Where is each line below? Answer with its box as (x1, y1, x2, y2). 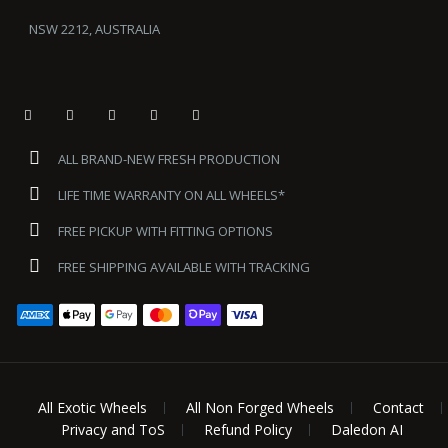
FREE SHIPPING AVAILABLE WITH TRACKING (54, 258, 310, 277)
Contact (373, 397, 425, 417)
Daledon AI (330, 419, 403, 439)
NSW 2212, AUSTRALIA (28, 19, 160, 38)
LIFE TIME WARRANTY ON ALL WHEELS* (54, 186, 285, 205)
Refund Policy (203, 419, 292, 439)
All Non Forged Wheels (186, 397, 335, 417)
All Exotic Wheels (38, 397, 148, 417)
